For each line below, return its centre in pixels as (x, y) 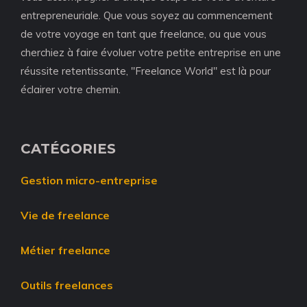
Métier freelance (65, 250)
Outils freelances (67, 285)
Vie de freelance (65, 216)
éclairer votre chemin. (71, 90)
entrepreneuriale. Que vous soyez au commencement (147, 16)
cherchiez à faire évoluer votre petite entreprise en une (151, 53)
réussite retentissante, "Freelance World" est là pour (146, 71)
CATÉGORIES (68, 149)
